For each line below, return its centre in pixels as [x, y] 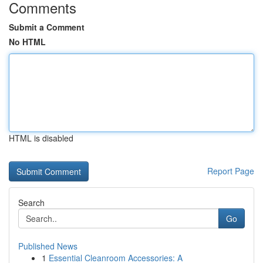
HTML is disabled [41, 138]
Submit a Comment [47, 27]
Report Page [231, 171]
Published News [48, 246]
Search [31, 203]
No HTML [27, 42]
